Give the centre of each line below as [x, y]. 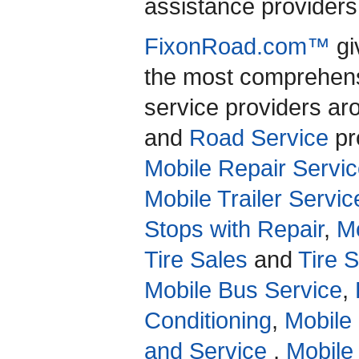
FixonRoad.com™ [237, 46]
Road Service [259, 137]
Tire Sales [196, 259]
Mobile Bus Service [243, 290]
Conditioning [208, 320]
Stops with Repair [234, 229]
